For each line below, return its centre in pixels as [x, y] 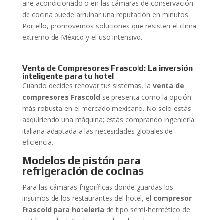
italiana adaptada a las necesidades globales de [97, 131]
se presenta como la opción [145, 97]
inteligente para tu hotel [68, 76]
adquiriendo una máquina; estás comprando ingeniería [108, 120]
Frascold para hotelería [63, 209]
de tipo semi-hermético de [147, 209]
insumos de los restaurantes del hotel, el [87, 198]
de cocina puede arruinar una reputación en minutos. [106, 14]
